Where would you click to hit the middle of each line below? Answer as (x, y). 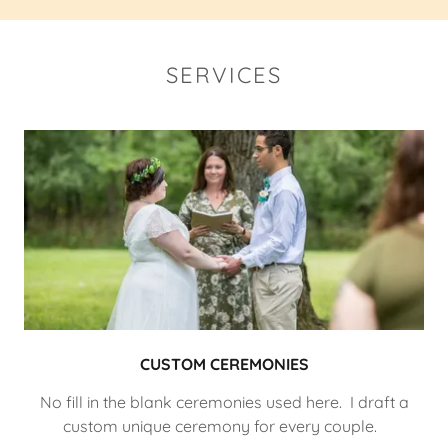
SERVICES (224, 75)
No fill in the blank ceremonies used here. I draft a (224, 402)
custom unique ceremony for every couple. (224, 426)
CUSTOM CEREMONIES (224, 364)
